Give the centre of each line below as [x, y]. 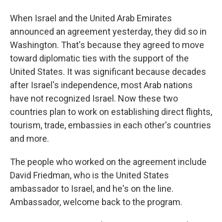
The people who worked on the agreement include [108, 162]
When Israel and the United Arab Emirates [91, 18]
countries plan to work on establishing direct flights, [111, 112]
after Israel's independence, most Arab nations [101, 85]
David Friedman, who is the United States [89, 175]
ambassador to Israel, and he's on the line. [92, 189]
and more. [29, 139]
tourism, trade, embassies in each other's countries [111, 125]
